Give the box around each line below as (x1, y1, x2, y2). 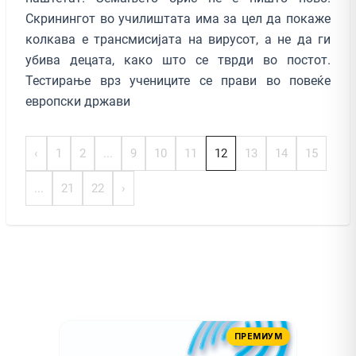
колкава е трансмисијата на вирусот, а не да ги (25, 31, 331, 47)
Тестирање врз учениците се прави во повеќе (25, 72, 331, 88)
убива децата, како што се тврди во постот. (25, 52, 331, 68)
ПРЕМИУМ (234, 331, 282, 342)
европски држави (25, 93, 130, 109)
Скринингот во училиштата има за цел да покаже (25, 10, 331, 26)
